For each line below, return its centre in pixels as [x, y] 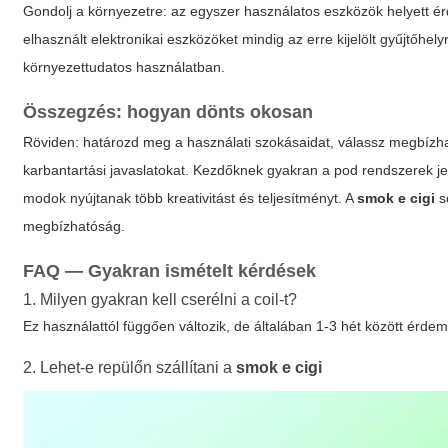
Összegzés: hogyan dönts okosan [168, 112]
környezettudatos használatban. [124, 67]
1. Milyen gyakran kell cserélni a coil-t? [160, 299]
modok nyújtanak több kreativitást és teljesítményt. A [190, 198]
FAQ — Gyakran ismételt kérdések [170, 271]
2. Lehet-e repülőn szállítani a [130, 367]
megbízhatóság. [74, 226]
